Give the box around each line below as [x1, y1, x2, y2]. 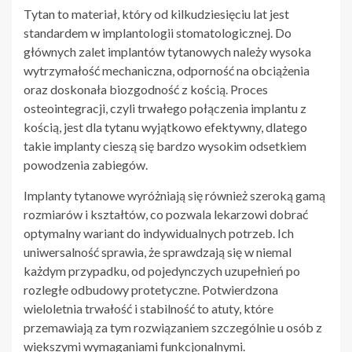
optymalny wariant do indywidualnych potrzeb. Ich [24, 225, 294, 240]
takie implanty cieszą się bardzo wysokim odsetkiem [24, 137, 306, 153]
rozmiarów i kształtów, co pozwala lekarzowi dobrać [24, 206, 308, 222]
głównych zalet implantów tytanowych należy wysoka [24, 43, 311, 59]
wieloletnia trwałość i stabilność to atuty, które [24, 300, 273, 316]
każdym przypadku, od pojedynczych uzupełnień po [24, 262, 300, 278]
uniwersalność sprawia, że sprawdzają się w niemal [24, 244, 291, 259]
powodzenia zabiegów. [24, 156, 148, 172]
